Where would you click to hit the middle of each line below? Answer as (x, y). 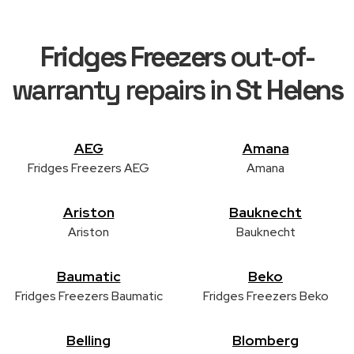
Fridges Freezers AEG (88, 168)
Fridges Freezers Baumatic (88, 296)
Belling (88, 340)
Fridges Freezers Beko (265, 296)
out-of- (269, 56)
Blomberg (265, 340)
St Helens (289, 90)
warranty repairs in (123, 90)
